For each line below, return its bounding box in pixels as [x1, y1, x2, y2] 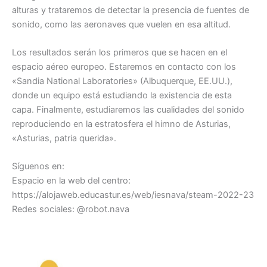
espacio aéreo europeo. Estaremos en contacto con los [12, 61, 236, 73]
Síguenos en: [12, 161, 64, 172]
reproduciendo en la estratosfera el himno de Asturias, [12, 119, 231, 130]
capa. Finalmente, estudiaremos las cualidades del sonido [12, 104, 244, 116]
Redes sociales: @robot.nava [12, 204, 129, 215]
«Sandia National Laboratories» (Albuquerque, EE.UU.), [12, 76, 232, 87]
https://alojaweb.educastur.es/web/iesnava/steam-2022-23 [12, 190, 254, 201]
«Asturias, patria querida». [12, 133, 116, 144]
